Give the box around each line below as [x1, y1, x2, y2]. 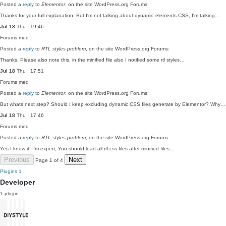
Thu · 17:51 [15, 68, 44, 74]
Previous [4, 156, 30, 163]
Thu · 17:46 [15, 112, 44, 118]
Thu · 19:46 [15, 24, 44, 29]
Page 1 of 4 [35, 157, 63, 163]
